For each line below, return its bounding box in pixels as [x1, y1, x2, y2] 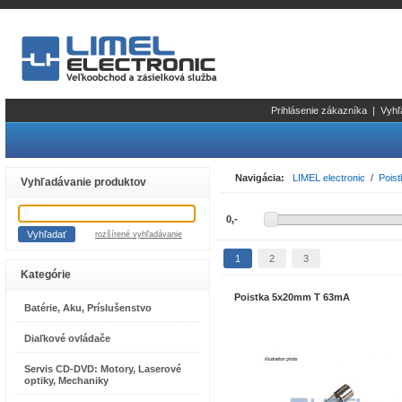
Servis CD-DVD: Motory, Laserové [24, 363, 181, 374]
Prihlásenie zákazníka [271, 105, 367, 116]
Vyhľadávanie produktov [21, 176, 146, 188]
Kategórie [21, 268, 71, 281]
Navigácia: [235, 172, 284, 183]
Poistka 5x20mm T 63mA [234, 292, 350, 302]
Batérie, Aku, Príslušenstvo [24, 302, 152, 313]
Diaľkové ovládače [24, 333, 110, 344]
